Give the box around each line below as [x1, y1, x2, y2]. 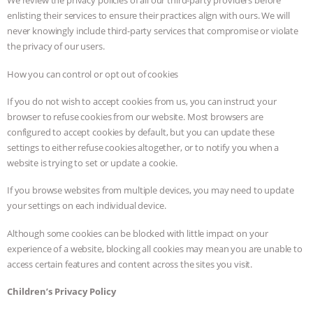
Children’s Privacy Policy [7, 284, 116, 298]
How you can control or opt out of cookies [7, 67, 179, 80]
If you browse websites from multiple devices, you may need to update [7, 184, 294, 197]
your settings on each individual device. [7, 199, 166, 212]
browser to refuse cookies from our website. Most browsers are [7, 110, 263, 123]
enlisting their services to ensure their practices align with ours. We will [7, 9, 290, 22]
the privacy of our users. [7, 40, 105, 53]
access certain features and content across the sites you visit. [7, 257, 253, 270]
